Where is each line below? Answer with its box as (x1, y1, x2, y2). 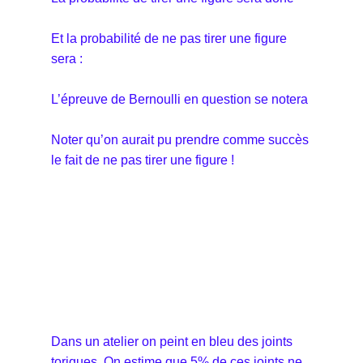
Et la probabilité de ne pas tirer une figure (51, 31, 287, 45)
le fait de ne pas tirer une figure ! (51, 152, 234, 167)
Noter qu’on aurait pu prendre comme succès (51, 132, 309, 147)
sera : (51, 51, 83, 66)
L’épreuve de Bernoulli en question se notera (51, 92, 311, 106)
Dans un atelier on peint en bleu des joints (51, 334, 293, 348)
